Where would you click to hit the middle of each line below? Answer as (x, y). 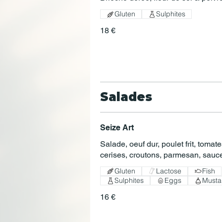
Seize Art (117, 127)
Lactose (169, 171)
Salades (126, 97)
